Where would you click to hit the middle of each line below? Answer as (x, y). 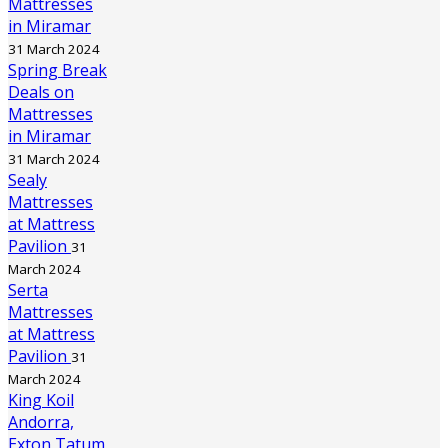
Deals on (41, 92)
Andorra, (41, 422)
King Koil (41, 400)
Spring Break (57, 70)
